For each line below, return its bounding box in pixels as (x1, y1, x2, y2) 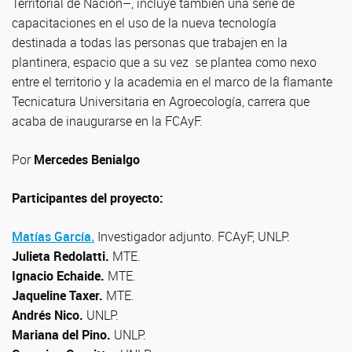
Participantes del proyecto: (12, 189, 163, 207)
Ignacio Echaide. (12, 267, 108, 284)
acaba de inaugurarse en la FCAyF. (12, 112, 203, 130)
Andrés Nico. (12, 306, 86, 324)
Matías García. (12, 228, 94, 245)
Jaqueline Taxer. (12, 287, 106, 304)
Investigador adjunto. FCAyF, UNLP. (97, 228, 290, 245)
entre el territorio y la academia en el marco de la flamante (12, 73, 332, 90)
